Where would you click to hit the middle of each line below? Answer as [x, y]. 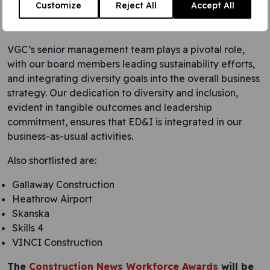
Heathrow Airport [52, 199]
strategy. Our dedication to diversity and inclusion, [123, 93]
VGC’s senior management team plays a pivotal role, [126, 49]
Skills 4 [28, 228]
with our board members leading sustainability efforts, [131, 64]
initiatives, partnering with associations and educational [133, 11]
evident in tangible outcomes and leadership [110, 107]
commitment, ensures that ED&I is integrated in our [125, 122]
